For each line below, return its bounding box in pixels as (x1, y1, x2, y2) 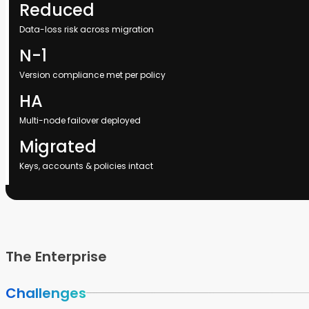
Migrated (19, 134, 97, 158)
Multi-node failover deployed (19, 114, 141, 126)
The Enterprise (6, 247, 107, 267)
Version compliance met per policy (19, 68, 166, 81)
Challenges (6, 283, 86, 303)
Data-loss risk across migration (19, 23, 154, 35)
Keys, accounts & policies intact (19, 159, 153, 172)
